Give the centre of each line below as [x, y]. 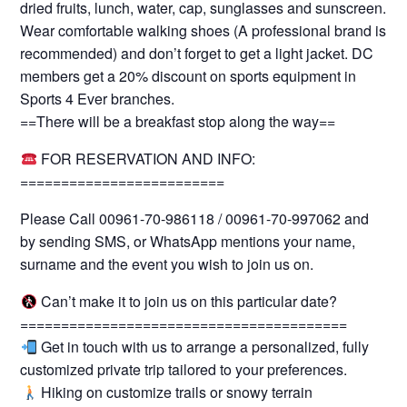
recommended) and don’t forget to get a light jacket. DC [197, 54]
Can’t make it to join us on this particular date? [187, 302]
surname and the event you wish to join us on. [167, 264]
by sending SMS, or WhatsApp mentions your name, [188, 242]
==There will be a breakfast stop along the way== [178, 122]
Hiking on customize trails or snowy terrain [174, 392]
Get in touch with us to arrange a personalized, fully [203, 347]
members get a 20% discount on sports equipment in [189, 76]
